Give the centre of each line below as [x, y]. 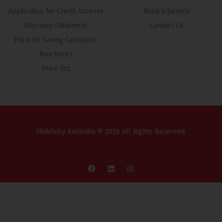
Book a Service [166, 11]
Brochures [55, 54]
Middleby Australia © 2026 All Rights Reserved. [111, 132]
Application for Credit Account [55, 11]
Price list [55, 69]
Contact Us [166, 26]
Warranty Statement [55, 26]
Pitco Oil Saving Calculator [55, 40]
